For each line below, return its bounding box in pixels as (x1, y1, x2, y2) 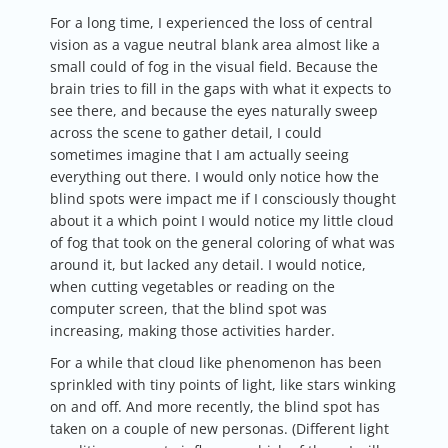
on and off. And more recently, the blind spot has (50, 396, 380, 416)
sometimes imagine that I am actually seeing (50, 144, 349, 164)
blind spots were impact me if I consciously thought (50, 188, 396, 208)
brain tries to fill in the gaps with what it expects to (50, 78, 391, 98)
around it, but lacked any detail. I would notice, (50, 254, 366, 274)
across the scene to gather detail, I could (50, 122, 322, 142)
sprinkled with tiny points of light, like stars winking (50, 374, 396, 394)
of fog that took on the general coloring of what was (50, 232, 395, 252)
